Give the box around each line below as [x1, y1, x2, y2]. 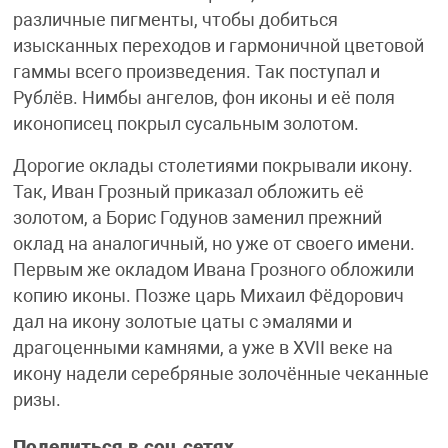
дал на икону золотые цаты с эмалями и [12, 311, 352, 332]
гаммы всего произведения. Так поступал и [12, 61, 380, 82]
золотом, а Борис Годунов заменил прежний [12, 207, 382, 228]
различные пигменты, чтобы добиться [12, 9, 338, 30]
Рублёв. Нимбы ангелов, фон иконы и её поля [12, 87, 395, 108]
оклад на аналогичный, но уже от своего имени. [12, 233, 415, 254]
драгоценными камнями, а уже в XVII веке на [12, 337, 393, 358]
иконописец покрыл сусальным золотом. [12, 113, 359, 134]
